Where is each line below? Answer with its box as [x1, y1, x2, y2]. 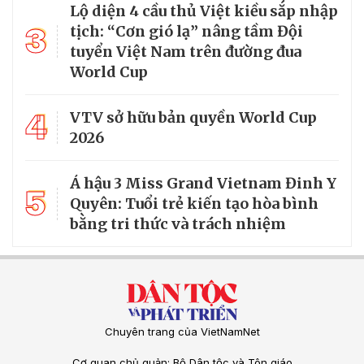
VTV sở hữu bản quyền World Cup [70, 108, 317, 128]
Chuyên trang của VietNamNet [104, 325, 260, 339]
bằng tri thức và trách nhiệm [70, 214, 286, 234]
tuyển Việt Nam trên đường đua [70, 42, 301, 62]
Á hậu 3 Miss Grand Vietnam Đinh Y [70, 174, 336, 193]
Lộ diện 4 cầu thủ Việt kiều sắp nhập [70, 2, 338, 21]
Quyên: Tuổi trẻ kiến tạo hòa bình [70, 194, 318, 214]
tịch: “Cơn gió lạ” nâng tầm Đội [70, 22, 303, 41]
